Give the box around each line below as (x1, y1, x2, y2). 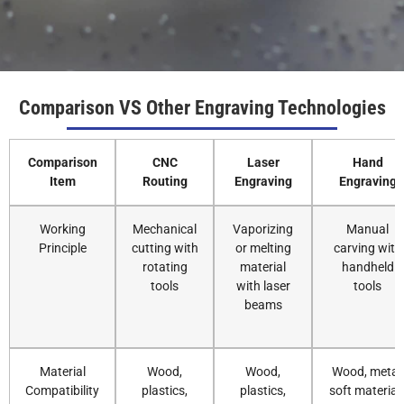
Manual (346, 221, 389, 237)
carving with (333, 240, 402, 256)
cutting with (131, 240, 198, 256)
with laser (235, 278, 290, 294)
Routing (142, 173, 188, 189)
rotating (142, 259, 188, 275)
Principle (38, 240, 87, 256)
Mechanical (133, 221, 197, 237)
